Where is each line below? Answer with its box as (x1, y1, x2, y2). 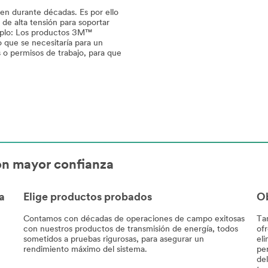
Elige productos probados (23, 192, 152, 204)
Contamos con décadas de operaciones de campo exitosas (23, 214, 245, 224)
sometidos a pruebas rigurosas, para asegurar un (23, 234, 204, 244)
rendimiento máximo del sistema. (23, 245, 147, 254)
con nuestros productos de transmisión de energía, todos (23, 224, 238, 234)
